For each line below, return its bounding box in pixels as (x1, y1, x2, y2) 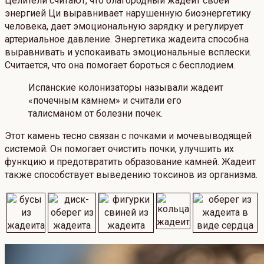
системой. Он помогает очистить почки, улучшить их (5, 143, 234, 155)
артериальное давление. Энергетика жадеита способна (5, 34, 249, 45)
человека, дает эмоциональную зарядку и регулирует (5, 21, 243, 32)
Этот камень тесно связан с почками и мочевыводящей (5, 130, 252, 142)
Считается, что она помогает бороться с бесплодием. (5, 60, 235, 71)
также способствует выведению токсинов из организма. (5, 169, 258, 181)
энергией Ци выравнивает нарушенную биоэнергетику (5, 8, 251, 19)
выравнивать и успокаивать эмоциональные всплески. (5, 47, 252, 58)
